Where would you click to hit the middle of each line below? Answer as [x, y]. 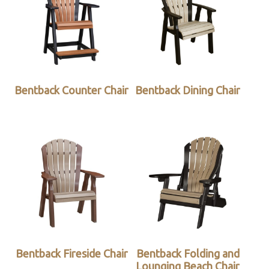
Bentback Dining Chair [188, 90]
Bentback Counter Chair [72, 90]
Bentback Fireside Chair [71, 254]
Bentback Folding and [188, 254]
